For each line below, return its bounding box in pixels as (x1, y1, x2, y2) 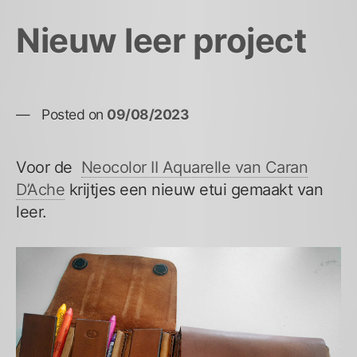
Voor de (16, 158, 81, 178)
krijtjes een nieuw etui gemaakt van (65, 180, 323, 200)
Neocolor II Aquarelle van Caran (80, 158, 308, 178)
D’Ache (16, 180, 65, 200)
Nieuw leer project (16, 19, 306, 61)
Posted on (41, 106, 107, 124)
